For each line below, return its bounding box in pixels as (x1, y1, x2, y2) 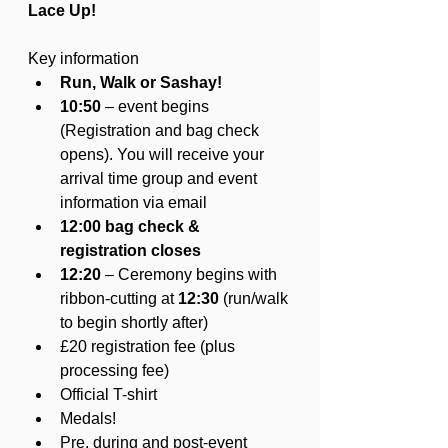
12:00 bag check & (60, 217, 204, 235)
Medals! (60, 409, 116, 427)
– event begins (105, 97, 213, 115)
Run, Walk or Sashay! (60, 73, 226, 91)
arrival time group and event (60, 169, 261, 187)
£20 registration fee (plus (60, 337, 239, 355)
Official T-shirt (60, 385, 157, 403)
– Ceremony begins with (105, 265, 281, 283)
